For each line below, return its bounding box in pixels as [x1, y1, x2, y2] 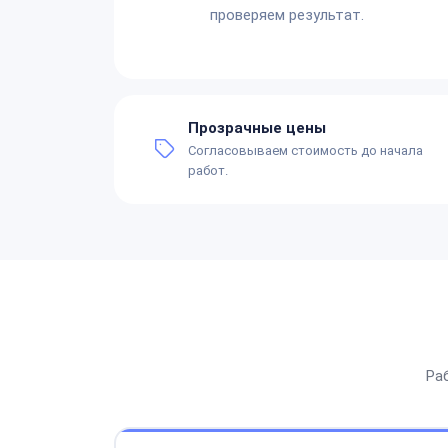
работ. [188, 162, 228, 178]
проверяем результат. [210, 5, 364, 24]
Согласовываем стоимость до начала [188, 142, 423, 158]
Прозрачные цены [188, 118, 326, 137]
